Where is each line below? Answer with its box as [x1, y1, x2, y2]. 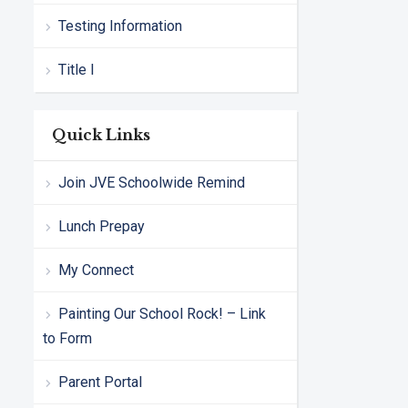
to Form [43, 329, 92, 347]
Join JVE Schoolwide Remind [58, 173, 245, 191]
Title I [58, 60, 95, 78]
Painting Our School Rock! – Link [58, 304, 266, 322]
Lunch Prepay [58, 217, 145, 235]
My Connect [58, 260, 134, 279]
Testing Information [58, 16, 182, 35]
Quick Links [52, 125, 150, 144]
